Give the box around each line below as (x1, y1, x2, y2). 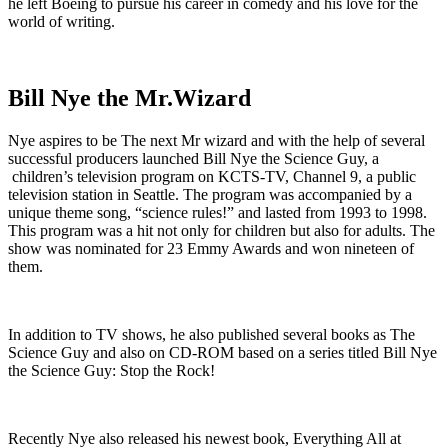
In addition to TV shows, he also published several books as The (8, 325, 415, 343)
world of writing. (8, 12, 115, 30)
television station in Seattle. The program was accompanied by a (8, 185, 412, 203)
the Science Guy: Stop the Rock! (8, 361, 215, 379)
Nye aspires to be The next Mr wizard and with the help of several (8, 131, 425, 149)
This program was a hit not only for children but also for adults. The (8, 221, 435, 239)
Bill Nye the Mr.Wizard (8, 84, 251, 111)
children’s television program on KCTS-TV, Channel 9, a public (8, 167, 416, 185)
